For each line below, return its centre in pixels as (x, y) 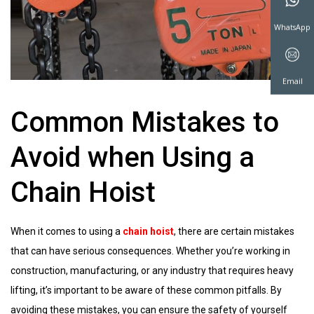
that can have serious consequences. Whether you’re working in (150, 251)
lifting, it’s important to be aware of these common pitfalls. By (146, 290)
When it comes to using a (67, 231)
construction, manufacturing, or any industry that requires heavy (152, 270)
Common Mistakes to (145, 122)
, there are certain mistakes (234, 231)
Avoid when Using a (132, 157)
